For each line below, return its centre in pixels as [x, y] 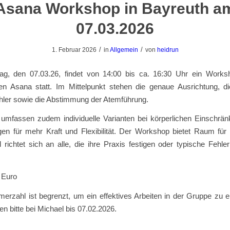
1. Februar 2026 [74, 50]
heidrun [168, 50]
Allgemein [124, 50]
